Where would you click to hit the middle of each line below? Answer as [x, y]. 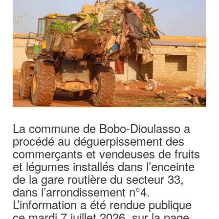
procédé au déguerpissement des [99, 140]
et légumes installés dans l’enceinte [104, 166]
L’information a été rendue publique [102, 204]
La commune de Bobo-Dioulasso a [102, 128]
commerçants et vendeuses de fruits [107, 153]
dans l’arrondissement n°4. [82, 191]
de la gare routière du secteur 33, [99, 178]
